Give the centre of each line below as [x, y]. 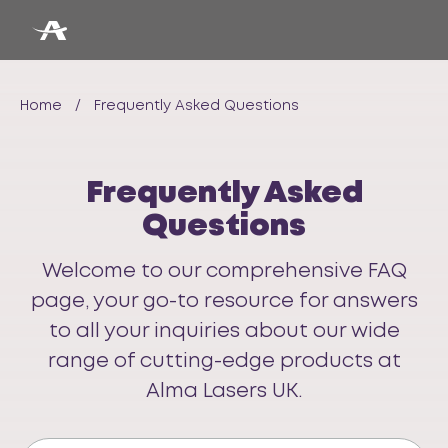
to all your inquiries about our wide [224, 331]
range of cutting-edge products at [224, 361]
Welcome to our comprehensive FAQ [224, 271]
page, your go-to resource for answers [224, 301]
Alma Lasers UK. [224, 391]
